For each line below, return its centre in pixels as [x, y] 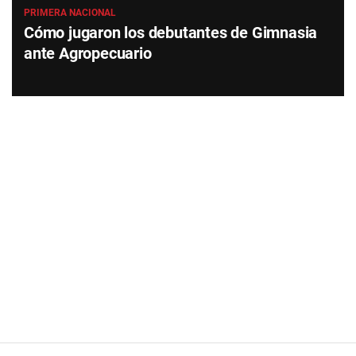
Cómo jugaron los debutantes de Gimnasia [170, 32]
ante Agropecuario [87, 53]
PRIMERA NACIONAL [70, 12]
